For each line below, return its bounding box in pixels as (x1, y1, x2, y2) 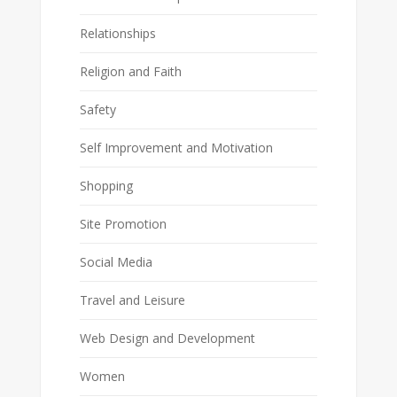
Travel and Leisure (79, 292, 185, 309)
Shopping (79, 177, 133, 195)
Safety (79, 101, 116, 119)
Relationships (79, 25, 156, 43)
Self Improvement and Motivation (79, 139, 273, 157)
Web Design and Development (79, 330, 255, 347)
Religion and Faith (79, 63, 182, 81)
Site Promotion (79, 215, 167, 233)
